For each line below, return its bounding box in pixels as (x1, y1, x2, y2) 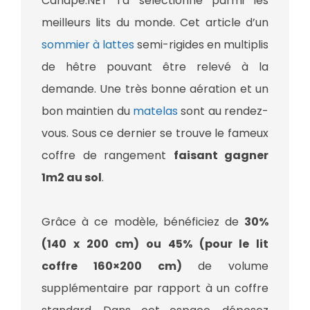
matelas (133, 102, 181, 119)
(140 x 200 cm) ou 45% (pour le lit (42, 235, 268, 252)
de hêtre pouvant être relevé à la (42, 58, 268, 75)
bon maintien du (42, 102, 133, 119)
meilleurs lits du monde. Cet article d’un (42, 14, 268, 30)
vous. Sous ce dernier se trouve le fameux (42, 125, 268, 141)
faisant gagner (173, 147, 268, 163)
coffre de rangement (42, 147, 174, 163)
